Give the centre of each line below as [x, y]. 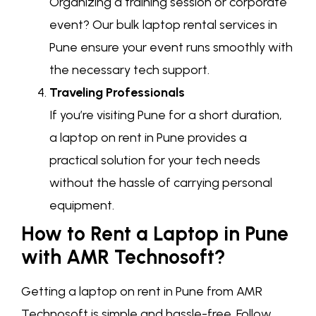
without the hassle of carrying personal [161, 182]
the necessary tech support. [129, 69]
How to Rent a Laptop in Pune [155, 233]
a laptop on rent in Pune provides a [148, 137]
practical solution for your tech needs [155, 160]
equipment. [82, 205]
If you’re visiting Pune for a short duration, [166, 115]
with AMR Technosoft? [123, 256]
